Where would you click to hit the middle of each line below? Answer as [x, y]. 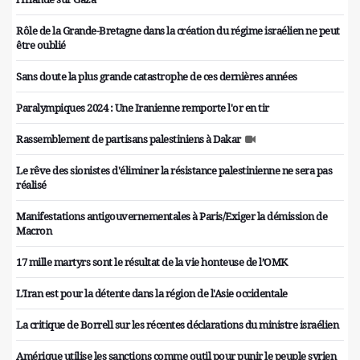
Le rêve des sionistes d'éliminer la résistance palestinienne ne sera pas [174, 171]
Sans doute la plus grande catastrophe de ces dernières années [157, 77]
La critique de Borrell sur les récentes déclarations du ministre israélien [177, 325]
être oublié [41, 45]
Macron [34, 231]
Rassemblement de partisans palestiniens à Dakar [129, 139]
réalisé [31, 185]
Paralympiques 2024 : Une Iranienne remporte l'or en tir [143, 108]
